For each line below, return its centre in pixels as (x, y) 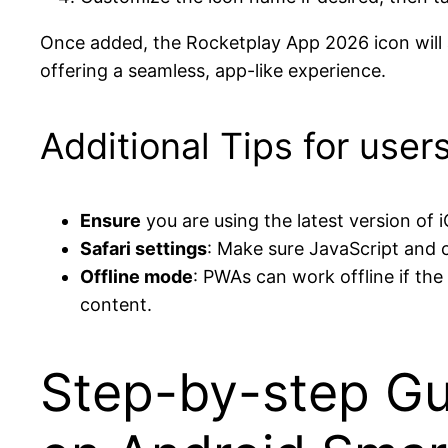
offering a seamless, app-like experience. (213, 70)
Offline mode (136, 276)
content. (116, 304)
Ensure (110, 220)
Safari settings (143, 248)
